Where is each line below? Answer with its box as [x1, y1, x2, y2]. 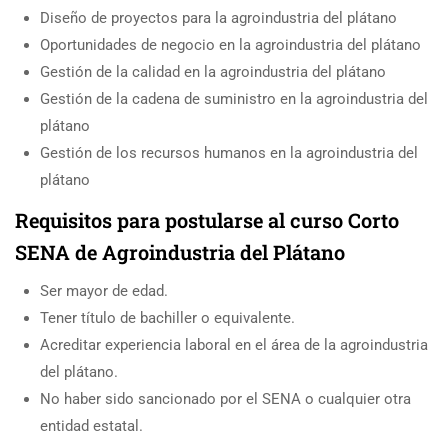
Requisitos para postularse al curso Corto [15, 206, 399, 233]
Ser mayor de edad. [40, 281, 168, 300]
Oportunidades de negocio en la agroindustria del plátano [40, 35, 421, 54]
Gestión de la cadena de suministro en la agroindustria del [40, 89, 428, 108]
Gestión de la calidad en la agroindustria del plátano [40, 62, 386, 81]
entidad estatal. [40, 416, 143, 435]
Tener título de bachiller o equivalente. [40, 308, 295, 327]
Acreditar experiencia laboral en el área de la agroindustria [40, 335, 428, 354]
